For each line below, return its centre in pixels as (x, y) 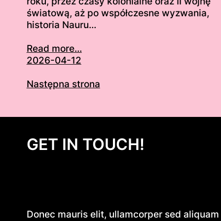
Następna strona (63, 84)
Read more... (54, 49)
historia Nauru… (61, 25)
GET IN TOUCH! (85, 144)
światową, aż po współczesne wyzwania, (118, 13)
